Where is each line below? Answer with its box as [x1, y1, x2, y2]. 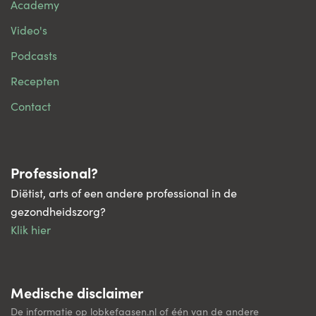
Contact [11, 99, 51, 114]
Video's [11, 23, 47, 38]
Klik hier [11, 222, 51, 238]
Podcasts [11, 48, 57, 63]
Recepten [11, 73, 59, 89]
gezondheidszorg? [11, 204, 106, 219]
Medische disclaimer [11, 283, 143, 303]
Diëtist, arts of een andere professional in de [11, 186, 237, 201]
